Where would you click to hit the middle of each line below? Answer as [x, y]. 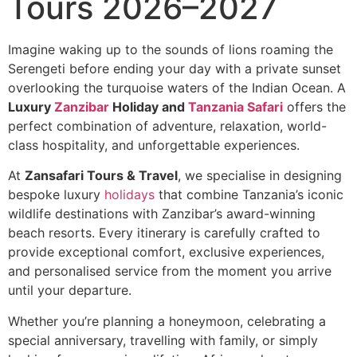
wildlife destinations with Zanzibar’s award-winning [162, 214]
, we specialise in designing [260, 176]
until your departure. [70, 290]
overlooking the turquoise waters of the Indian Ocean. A [177, 88]
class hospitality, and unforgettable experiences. [154, 145]
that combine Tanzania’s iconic [249, 195]
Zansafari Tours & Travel [101, 176]
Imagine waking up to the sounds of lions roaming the [171, 49]
